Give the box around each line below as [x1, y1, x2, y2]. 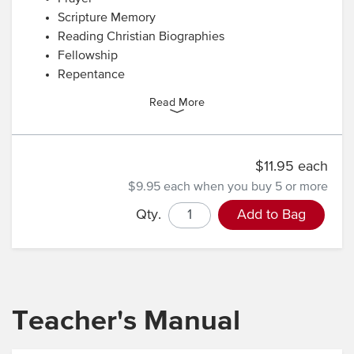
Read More [149, 96, 205, 108]
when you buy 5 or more [194, 180, 328, 194]
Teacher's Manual [12, 307, 240, 336]
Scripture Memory [58, 11, 156, 24]
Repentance [58, 68, 125, 81]
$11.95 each [255, 159, 328, 174]
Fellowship [58, 49, 118, 62]
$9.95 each [128, 180, 194, 194]
